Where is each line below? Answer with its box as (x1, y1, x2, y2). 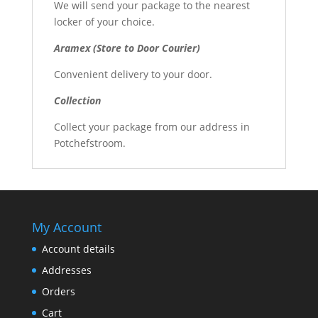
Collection (53, 93, 101, 107)
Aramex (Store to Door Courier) (53, 40, 200, 55)
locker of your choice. (53, 14, 155, 28)
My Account (31, 218, 102, 236)
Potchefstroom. (53, 136, 126, 150)
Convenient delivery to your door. (53, 67, 212, 81)
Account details (41, 241, 115, 256)
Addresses (41, 263, 92, 277)
